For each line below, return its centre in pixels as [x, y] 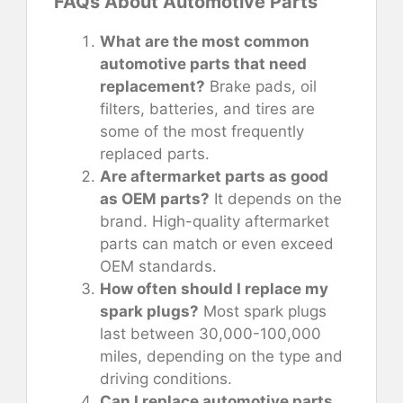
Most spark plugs [263, 312]
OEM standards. [158, 267]
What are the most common [205, 42]
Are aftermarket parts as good [214, 177]
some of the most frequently [202, 132]
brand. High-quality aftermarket [215, 222]
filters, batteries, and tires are [207, 109]
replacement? [152, 87]
